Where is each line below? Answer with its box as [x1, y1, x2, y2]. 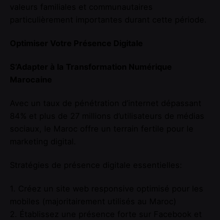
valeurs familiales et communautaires [10, 1, 153, 12]
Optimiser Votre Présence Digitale [10, 38, 143, 48]
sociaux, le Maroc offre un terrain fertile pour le [10, 124, 193, 134]
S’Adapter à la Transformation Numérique [10, 62, 172, 72]
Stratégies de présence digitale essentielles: [10, 160, 182, 170]
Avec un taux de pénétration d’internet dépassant [10, 98, 201, 109]
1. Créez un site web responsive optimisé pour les [10, 184, 203, 194]
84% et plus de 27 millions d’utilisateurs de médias [10, 111, 204, 121]
